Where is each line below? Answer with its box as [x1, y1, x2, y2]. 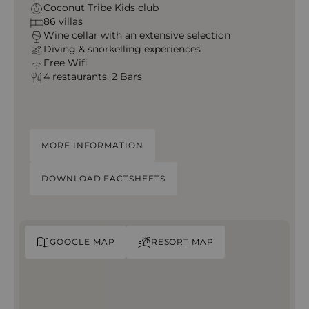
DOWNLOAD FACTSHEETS [41, 173, 166, 183]
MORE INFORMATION [41, 140, 144, 150]
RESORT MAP [150, 237, 215, 247]
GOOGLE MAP [50, 237, 115, 247]
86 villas [43, 15, 83, 28]
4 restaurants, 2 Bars [43, 70, 142, 83]
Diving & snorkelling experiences [43, 43, 201, 55]
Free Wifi [43, 57, 88, 69]
